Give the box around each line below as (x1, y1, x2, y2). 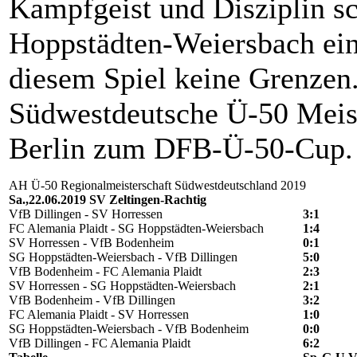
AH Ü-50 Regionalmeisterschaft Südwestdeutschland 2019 (9, 178, 306, 193)
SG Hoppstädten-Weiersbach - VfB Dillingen (9, 250, 237, 265)
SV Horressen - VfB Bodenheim (9, 236, 174, 250)
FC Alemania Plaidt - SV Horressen (9, 308, 189, 322)
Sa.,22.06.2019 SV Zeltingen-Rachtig (9, 193, 206, 207)
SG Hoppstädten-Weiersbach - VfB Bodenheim (9, 322, 249, 336)
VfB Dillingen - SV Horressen (9, 207, 163, 222)
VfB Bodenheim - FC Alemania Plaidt (9, 265, 202, 279)
